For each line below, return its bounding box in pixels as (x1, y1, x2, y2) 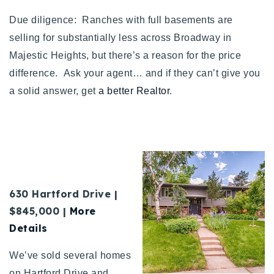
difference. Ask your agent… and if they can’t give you (9, 67, 261, 78)
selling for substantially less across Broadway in (9, 32, 232, 43)
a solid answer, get (9, 85, 98, 96)
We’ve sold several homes (9, 250, 131, 261)
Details (9, 221, 48, 234)
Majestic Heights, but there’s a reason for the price (9, 50, 241, 61)
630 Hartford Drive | (9, 187, 117, 200)
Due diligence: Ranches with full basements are (9, 14, 233, 25)
